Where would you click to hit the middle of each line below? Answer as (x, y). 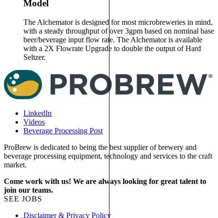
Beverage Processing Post (63, 131)
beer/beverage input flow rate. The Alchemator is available (113, 39)
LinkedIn (37, 113)
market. (15, 165)
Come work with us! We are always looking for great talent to (105, 182)
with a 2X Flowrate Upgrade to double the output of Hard (112, 48)
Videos (34, 122)
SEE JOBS (23, 199)
